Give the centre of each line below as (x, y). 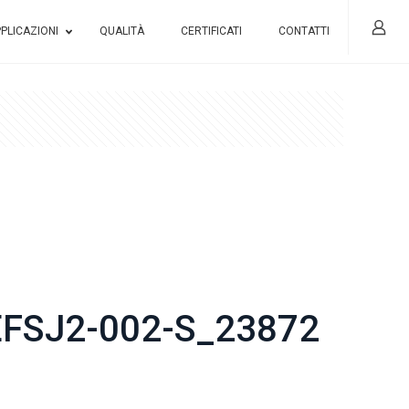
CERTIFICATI (211, 31)
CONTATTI (304, 31)
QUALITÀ (122, 31)
